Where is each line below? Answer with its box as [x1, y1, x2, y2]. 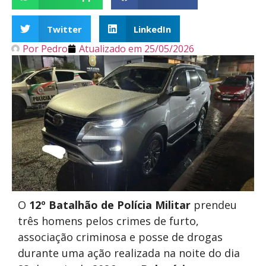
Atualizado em [79, 42, 142, 55]
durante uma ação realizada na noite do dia [18, 246, 240, 261]
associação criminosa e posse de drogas [18, 230, 223, 245]
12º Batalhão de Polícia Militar [29, 198, 191, 213]
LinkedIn [134, 23, 171, 35]
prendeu [191, 198, 237, 213]
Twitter [46, 23, 82, 35]
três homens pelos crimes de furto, [18, 214, 199, 229]
